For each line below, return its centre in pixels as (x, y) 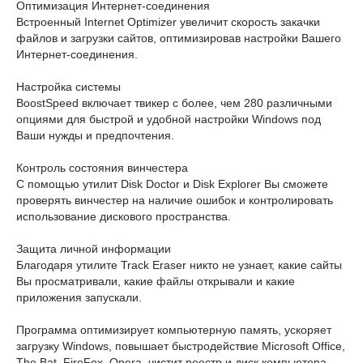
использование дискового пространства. (124, 216)
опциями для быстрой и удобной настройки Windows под (169, 119)
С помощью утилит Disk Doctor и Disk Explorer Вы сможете (172, 184)
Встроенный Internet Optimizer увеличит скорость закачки (168, 22)
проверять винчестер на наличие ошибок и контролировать (175, 200)
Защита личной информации (94, 249)
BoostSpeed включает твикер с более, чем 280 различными (174, 103)
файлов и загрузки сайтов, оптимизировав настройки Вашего (179, 38)
